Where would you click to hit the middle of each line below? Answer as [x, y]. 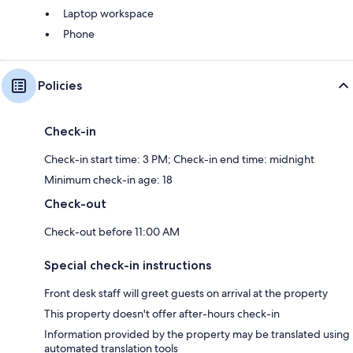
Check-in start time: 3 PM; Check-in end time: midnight [179, 160]
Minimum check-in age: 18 [108, 180]
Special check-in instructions [128, 266]
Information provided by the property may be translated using [197, 334]
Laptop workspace [108, 14]
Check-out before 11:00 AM [112, 232]
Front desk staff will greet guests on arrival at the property [186, 294]
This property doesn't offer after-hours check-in [162, 314]
